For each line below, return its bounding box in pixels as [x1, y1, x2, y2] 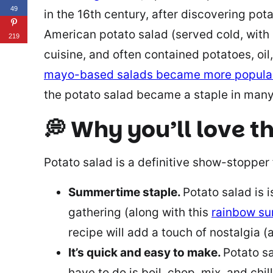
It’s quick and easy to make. [68, 245, 223, 260]
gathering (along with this [68, 205, 211, 219]
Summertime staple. [68, 185, 183, 199]
